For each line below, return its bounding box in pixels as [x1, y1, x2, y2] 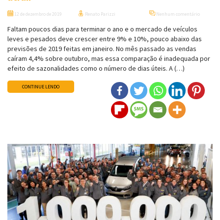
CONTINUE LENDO [22, 83, 59, 90]
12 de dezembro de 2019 [13, 11, 62, 18]
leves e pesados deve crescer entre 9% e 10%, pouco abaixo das [7, 34, 202, 44]
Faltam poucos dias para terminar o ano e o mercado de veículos [7, 25, 197, 34]
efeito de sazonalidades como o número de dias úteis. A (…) [7, 64, 185, 73]
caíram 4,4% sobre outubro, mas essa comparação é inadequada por [7, 54, 210, 63]
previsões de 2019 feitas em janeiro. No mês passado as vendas [7, 44, 196, 54]
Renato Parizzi [84, 11, 116, 18]
